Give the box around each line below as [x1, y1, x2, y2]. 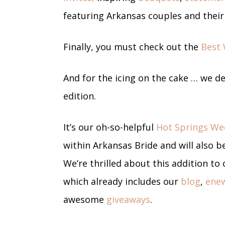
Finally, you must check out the [63, 40, 201, 53]
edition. [63, 89, 96, 102]
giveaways [106, 193, 150, 205]
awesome [63, 193, 106, 205]
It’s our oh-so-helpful [63, 121, 156, 133]
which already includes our [63, 175, 181, 187]
